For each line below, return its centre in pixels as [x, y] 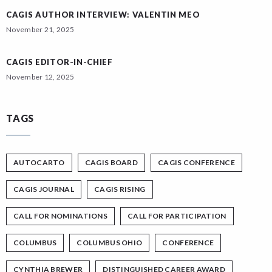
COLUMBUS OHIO [110, 243]
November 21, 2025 [40, 29]
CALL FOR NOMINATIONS [60, 216]
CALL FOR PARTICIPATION [177, 216]
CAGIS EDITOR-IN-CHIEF [59, 62]
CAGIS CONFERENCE [196, 162]
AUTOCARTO [39, 162]
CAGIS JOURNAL [44, 189]
